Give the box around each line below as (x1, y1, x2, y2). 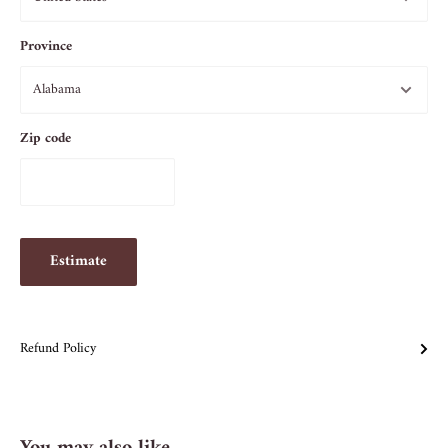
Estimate (50, 247, 107, 275)
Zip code (20, 125, 71, 151)
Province (20, 33, 72, 59)
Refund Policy (20, 335, 96, 361)
